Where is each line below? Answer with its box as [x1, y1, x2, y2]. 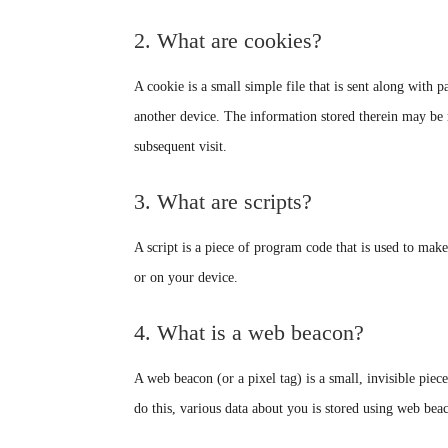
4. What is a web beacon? [134, 319, 365, 345]
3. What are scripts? [134, 188, 313, 214]
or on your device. [134, 269, 239, 285]
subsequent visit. [134, 138, 228, 154]
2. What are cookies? [134, 27, 323, 53]
